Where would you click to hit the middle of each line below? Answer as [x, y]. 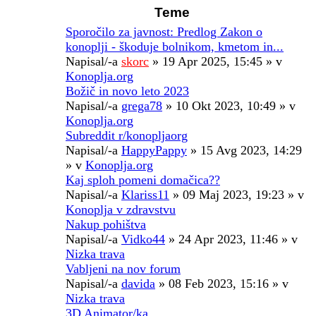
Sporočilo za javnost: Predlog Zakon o [164, 31]
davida [138, 283]
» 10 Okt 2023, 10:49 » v [229, 105]
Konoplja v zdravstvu [121, 209]
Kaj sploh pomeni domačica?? [143, 180]
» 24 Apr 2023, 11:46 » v [231, 239]
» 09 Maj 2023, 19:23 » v [237, 194]
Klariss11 [145, 194]
